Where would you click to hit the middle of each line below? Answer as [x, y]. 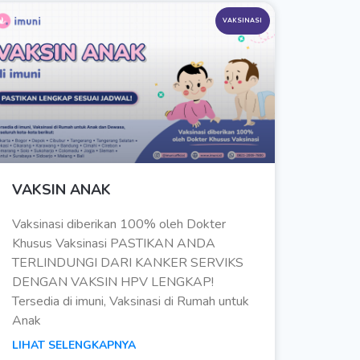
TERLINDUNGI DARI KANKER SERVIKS [127, 263]
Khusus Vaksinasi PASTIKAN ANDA [113, 244]
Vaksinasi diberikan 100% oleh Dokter [119, 225]
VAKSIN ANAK [61, 190]
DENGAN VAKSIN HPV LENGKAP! [112, 282]
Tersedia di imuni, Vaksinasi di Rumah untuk [130, 302]
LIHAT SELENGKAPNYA [74, 346]
